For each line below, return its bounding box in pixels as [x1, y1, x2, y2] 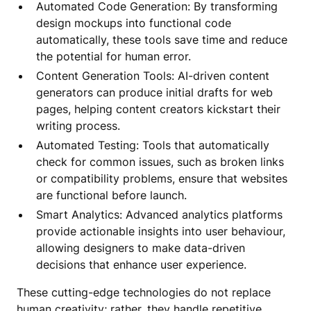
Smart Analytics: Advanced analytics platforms [36, 207, 283, 221]
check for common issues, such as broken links [36, 154, 284, 169]
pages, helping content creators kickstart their [36, 101, 280, 116]
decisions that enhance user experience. [36, 257, 246, 271]
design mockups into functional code [36, 15, 231, 30]
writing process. [36, 118, 120, 133]
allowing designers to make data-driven [36, 240, 245, 255]
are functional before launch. [36, 187, 187, 202]
